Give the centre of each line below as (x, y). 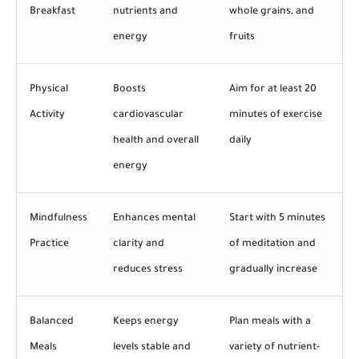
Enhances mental (154, 218)
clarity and (139, 244)
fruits (242, 37)
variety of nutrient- (274, 347)
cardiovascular (148, 115)
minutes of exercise (276, 115)
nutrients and (145, 12)
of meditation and (272, 244)
